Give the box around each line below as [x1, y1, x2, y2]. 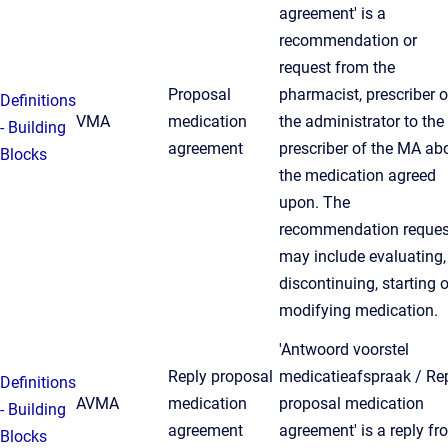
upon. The [279, 193, 350, 212]
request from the [279, 58, 395, 77]
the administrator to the [279, 112, 444, 131]
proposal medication [279, 394, 424, 413]
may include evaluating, [279, 247, 446, 266]
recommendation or [279, 31, 417, 50]
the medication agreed [279, 166, 436, 185]
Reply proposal [168, 367, 273, 386]
